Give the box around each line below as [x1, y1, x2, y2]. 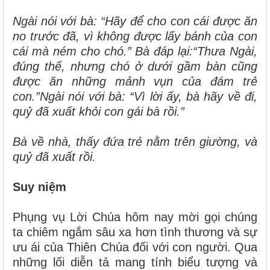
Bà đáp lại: [135, 44, 193, 58]
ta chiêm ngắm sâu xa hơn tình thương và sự [13, 225, 257, 239]
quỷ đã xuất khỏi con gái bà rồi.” [13, 104, 188, 118]
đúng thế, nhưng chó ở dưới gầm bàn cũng [13, 59, 257, 73]
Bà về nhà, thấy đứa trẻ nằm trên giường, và [13, 134, 257, 148]
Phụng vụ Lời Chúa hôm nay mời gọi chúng [13, 210, 257, 224]
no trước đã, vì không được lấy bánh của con [13, 29, 257, 43]
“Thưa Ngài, [193, 44, 257, 58]
